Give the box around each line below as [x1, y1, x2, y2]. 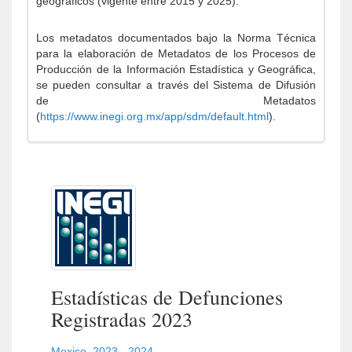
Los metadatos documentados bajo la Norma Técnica [36, 31, 316, 44]
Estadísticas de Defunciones [51, 284, 283, 310]
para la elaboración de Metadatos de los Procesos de [36, 47, 316, 60]
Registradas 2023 [51, 306, 192, 332]
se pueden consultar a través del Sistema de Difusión [36, 79, 316, 91]
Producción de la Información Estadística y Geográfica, [36, 63, 316, 75]
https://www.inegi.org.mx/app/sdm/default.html [40, 110, 269, 123]
